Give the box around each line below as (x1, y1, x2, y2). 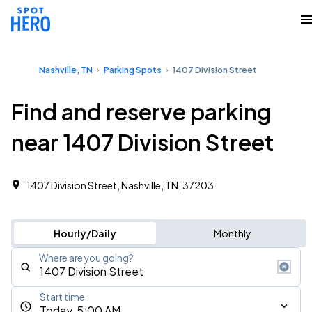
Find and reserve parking (11, 97, 272, 125)
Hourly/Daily (53, 227, 116, 240)
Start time (40, 291, 85, 303)
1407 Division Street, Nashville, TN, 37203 (26, 179, 214, 192)
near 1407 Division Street (11, 128, 274, 156)
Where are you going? (39, 252, 134, 264)
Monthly (213, 227, 251, 240)
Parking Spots (104, 65, 162, 75)
